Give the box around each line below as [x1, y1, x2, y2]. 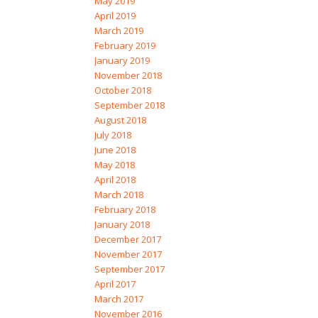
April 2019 [94, 9, 136, 23]
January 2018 [94, 218, 150, 231]
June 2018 [94, 143, 136, 157]
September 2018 [94, 99, 165, 112]
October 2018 [94, 84, 151, 97]
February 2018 [94, 203, 155, 216]
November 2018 [94, 69, 162, 82]
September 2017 [94, 263, 165, 276]
